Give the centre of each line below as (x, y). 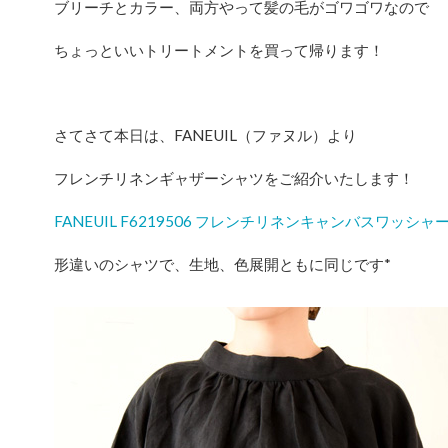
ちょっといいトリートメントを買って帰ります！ (219, 49)
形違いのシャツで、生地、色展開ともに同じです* (222, 263)
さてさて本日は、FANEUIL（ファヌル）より (205, 135)
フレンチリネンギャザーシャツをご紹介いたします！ (234, 178)
